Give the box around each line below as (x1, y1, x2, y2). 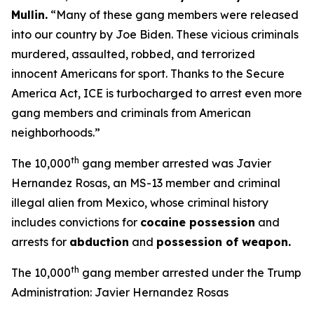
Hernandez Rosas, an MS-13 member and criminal (11, 176, 280, 190)
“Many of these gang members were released (48, 8, 299, 22)
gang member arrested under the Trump (79, 266, 301, 280)
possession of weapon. (156, 235, 291, 249)
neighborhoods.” (11, 125, 100, 139)
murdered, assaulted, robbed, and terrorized (11, 47, 255, 61)
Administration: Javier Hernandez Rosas (11, 285, 228, 299)
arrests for (11, 235, 69, 249)
